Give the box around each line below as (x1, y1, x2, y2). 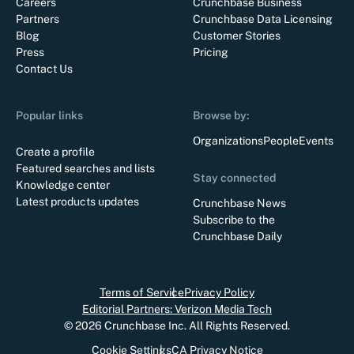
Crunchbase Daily (193, 230, 282, 243)
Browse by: (193, 109, 250, 122)
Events (299, 134, 333, 148)
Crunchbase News (193, 197, 286, 210)
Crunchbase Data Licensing (193, 13, 333, 26)
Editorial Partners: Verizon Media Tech (82, 303, 272, 316)
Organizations (193, 134, 263, 148)
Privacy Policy (184, 286, 254, 299)
